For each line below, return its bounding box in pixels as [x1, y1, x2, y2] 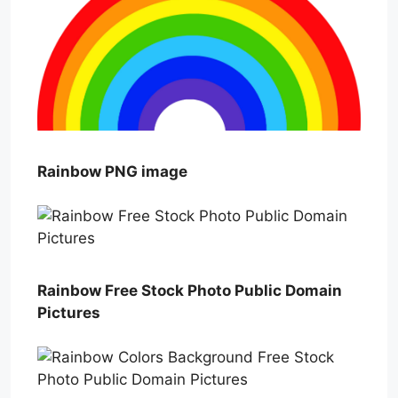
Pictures [37, 303, 100, 322]
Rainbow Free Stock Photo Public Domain [37, 281, 342, 299]
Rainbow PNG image [37, 162, 187, 180]
